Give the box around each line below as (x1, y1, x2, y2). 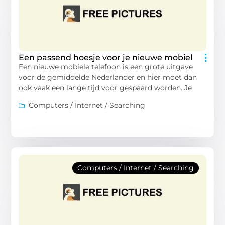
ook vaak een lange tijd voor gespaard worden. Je (19, 83, 192, 92)
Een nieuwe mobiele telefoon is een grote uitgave (19, 62, 193, 71)
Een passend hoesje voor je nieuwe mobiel (19, 52, 193, 62)
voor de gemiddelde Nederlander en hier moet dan (19, 72, 197, 82)
